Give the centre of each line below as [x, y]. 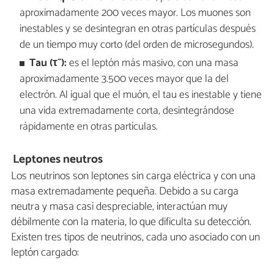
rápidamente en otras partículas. [88, 127]
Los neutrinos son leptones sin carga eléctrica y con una [133, 176]
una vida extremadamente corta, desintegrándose [127, 111]
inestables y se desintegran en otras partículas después [137, 29]
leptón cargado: [45, 253]
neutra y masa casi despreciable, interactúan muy [119, 207]
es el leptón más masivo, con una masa [153, 64]
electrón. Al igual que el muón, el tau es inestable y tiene [140, 95]
